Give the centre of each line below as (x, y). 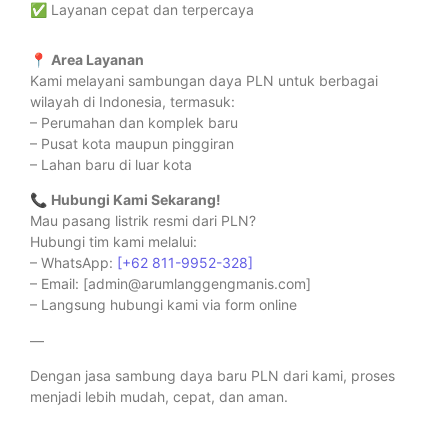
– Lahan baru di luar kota (111, 164)
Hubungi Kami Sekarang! (136, 200)
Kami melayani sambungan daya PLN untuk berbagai (204, 80)
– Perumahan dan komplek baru (134, 122)
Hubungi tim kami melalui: (113, 242)
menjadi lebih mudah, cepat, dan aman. (159, 397)
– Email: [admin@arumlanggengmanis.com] (170, 284)
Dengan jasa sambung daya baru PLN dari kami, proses (212, 376)
